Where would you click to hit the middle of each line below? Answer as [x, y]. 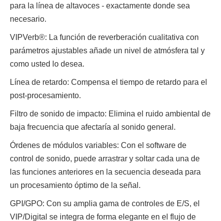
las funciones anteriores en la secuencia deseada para [105, 172]
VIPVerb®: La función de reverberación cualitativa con [104, 37]
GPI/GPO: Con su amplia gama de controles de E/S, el [105, 203]
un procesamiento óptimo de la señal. [75, 185]
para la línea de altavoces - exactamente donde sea [100, 6]
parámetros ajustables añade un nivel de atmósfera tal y [107, 51]
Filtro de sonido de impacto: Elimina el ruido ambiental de [110, 114]
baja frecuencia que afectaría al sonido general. [93, 127]
